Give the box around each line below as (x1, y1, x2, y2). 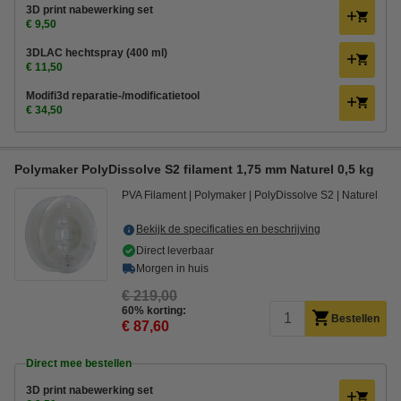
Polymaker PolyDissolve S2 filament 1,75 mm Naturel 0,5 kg (14, 162, 374, 176)
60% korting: (122, 304, 186, 317)
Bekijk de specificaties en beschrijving (136, 223, 320, 235)
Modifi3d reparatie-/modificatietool (26, 90, 200, 102)
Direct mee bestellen (26, 357, 132, 370)
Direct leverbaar (136, 244, 214, 257)
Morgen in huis (136, 262, 209, 275)
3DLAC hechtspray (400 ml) (26, 47, 167, 59)
